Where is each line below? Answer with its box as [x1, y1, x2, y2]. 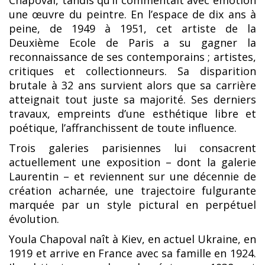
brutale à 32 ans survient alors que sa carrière [9, 78, 256, 93]
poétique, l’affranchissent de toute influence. [9, 121, 240, 135]
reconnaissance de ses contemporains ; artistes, [9, 50, 256, 64]
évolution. [9, 212, 62, 227]
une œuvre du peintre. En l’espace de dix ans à [9, 7, 256, 22]
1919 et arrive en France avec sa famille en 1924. [9, 246, 256, 261]
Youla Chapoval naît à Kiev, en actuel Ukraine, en [9, 232, 256, 247]
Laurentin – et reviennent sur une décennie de [9, 169, 256, 184]
